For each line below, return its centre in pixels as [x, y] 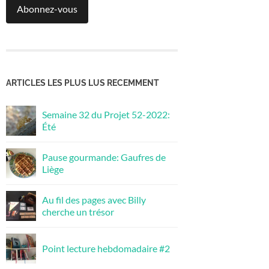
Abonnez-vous [47, 8]
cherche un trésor [78, 211]
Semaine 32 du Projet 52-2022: [106, 114]
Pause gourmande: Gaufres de [104, 157]
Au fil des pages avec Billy [94, 199]
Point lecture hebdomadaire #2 [106, 248]
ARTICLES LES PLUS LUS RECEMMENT [83, 82]
